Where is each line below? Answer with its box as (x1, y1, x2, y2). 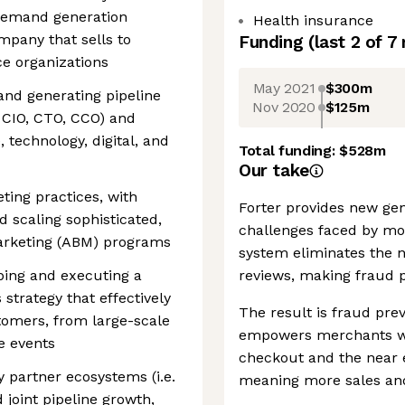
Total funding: (239, 142, 340, 159)
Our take (239, 160, 309, 181)
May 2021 (252, 79, 316, 97)
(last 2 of (307, 32, 387, 52)
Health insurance (253, 12, 373, 29)
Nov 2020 (252, 98, 316, 116)
